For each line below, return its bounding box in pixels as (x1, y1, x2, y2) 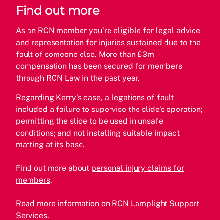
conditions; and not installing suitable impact (16, 128, 180, 137)
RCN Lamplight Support (112, 198, 199, 208)
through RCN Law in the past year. (16, 73, 142, 82)
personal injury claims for (91, 163, 184, 173)
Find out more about (16, 163, 91, 173)
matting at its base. (16, 139, 85, 149)
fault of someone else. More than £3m (16, 49, 154, 59)
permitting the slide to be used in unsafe (16, 116, 163, 126)
